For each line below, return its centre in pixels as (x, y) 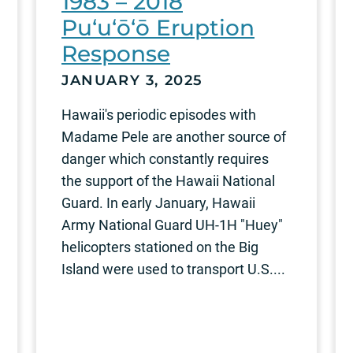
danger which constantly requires (165, 158)
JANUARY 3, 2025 (132, 80)
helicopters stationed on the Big (160, 247)
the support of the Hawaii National (168, 180)
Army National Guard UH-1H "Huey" (172, 225)
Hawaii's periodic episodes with (159, 114)
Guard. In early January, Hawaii (158, 203)
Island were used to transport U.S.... (173, 269)
